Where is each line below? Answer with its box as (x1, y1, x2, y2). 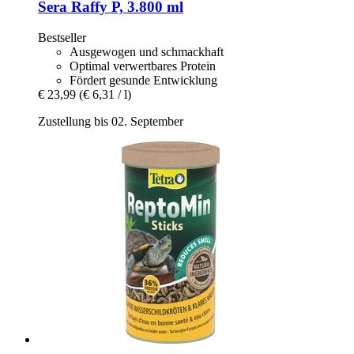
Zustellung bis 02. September (38, 115, 183, 129)
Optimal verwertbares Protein (70, 59, 216, 73)
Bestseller (38, 31, 86, 45)
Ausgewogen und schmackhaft (70, 45, 224, 59)
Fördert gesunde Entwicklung (70, 73, 217, 88)
